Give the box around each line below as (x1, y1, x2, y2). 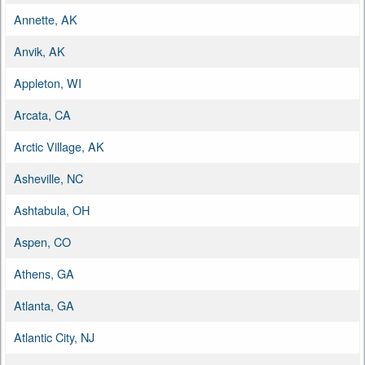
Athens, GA (14, 264, 74, 282)
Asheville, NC (14, 169, 83, 187)
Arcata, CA (14, 105, 71, 123)
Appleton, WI (14, 73, 81, 91)
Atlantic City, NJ (14, 328, 95, 345)
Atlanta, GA (14, 296, 74, 314)
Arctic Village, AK (14, 137, 104, 155)
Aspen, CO (14, 232, 71, 250)
